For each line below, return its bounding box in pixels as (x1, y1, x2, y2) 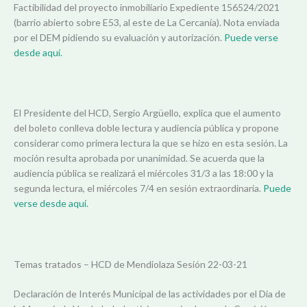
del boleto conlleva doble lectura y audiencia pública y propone (14, 122, 279, 134)
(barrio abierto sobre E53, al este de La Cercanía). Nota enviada (14, 16, 280, 28)
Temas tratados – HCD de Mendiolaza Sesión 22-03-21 (14, 258, 247, 271)
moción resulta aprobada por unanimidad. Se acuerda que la (14, 152, 265, 164)
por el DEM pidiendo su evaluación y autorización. (14, 31, 224, 43)
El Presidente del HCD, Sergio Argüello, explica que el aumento (14, 107, 281, 119)
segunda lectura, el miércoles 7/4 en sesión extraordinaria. (14, 182, 263, 195)
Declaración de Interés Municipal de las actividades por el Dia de (14, 288, 286, 300)
